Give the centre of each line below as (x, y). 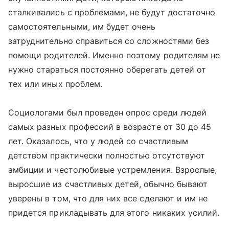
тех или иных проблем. (55, 84)
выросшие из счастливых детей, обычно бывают (108, 184)
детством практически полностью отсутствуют (107, 155)
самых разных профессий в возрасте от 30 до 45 (110, 127)
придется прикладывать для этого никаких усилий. (114, 213)
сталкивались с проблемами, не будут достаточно (112, 12)
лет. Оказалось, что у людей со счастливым (98, 141)
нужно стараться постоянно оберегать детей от (107, 70)
